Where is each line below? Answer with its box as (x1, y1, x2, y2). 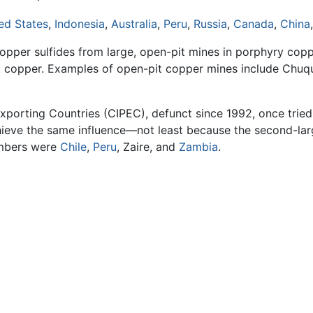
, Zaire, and (117, 140, 179, 154)
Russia (194, 17, 227, 31)
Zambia (179, 140, 218, 154)
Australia (111, 17, 157, 31)
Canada (233, 17, 274, 31)
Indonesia (54, 17, 105, 31)
